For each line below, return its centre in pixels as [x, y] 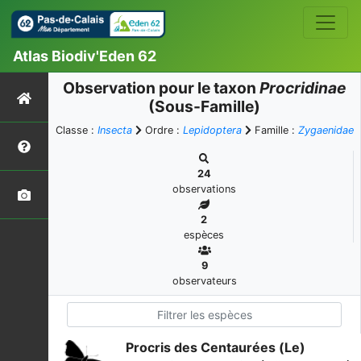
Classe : [76, 130]
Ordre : [162, 130]
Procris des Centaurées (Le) [216, 347]
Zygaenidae [326, 130]
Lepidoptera [212, 130]
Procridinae [303, 88]
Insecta [114, 130]
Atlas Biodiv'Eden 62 [85, 56]
